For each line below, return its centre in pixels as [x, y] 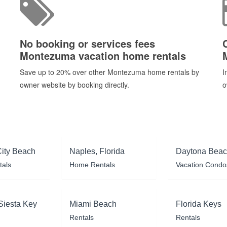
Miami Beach [93, 204]
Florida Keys [198, 204]
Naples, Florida [97, 151]
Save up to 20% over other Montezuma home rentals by [109, 72]
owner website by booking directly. [74, 84]
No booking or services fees [87, 43]
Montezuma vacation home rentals [103, 55]
